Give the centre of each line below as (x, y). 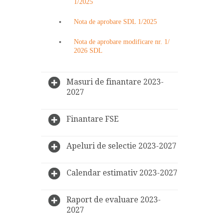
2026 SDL (88, 50)
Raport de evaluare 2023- (114, 199)
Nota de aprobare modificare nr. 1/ (122, 42)
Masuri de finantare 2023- (115, 82)
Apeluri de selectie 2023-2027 (121, 146)
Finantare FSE (93, 119)
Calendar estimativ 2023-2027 (122, 173)
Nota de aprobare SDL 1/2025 (115, 22)
